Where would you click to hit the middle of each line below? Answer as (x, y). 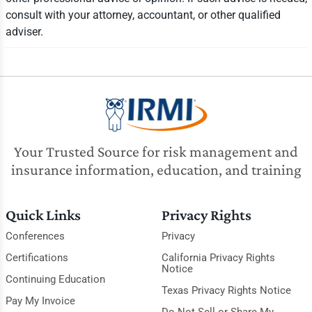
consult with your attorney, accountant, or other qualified (143, 15)
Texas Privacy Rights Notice (226, 291)
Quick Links (43, 215)
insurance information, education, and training (156, 170)
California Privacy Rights (218, 258)
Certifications (37, 258)
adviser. (24, 32)
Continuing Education (55, 280)
